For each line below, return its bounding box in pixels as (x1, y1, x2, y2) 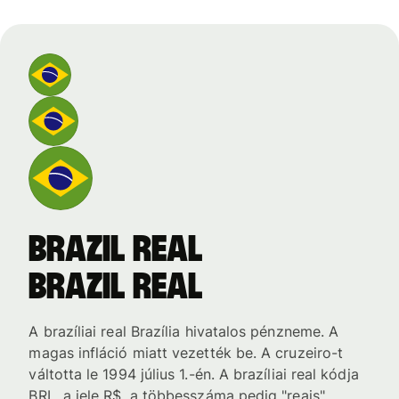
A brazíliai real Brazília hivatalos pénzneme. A (28, 322, 339, 341)
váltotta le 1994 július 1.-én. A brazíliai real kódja (28, 365, 359, 384)
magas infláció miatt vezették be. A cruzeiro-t (28, 344, 344, 362)
